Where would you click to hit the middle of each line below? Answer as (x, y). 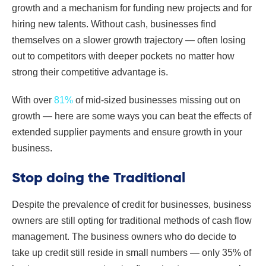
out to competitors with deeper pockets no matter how (123, 56)
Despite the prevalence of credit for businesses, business (132, 205)
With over (33, 100)
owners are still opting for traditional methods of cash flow (132, 221)
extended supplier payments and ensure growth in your (127, 132)
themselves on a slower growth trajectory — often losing (129, 40)
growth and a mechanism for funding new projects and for (132, 8)
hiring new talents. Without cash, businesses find (114, 24)
